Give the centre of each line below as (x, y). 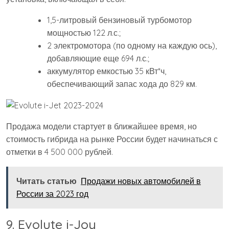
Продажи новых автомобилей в (141, 181)
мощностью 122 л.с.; (84, 32)
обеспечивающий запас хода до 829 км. (122, 84)
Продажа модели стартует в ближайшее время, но (101, 127)
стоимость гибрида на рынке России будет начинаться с (112, 139)
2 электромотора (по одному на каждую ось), (132, 45)
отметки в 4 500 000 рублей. (60, 152)
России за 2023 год (52, 194)
